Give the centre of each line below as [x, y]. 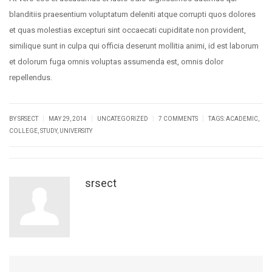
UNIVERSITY [76, 131]
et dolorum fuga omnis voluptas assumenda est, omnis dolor [116, 62]
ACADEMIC [242, 119]
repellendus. [31, 77]
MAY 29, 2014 [68, 119]
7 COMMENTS [178, 119]
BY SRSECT [24, 119]
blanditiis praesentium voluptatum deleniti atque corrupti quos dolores [132, 14]
